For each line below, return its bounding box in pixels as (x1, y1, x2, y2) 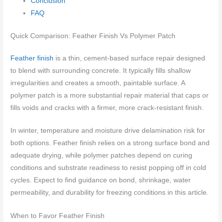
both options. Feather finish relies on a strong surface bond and (10, 139, 210, 147)
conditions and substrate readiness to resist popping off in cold (10, 164, 207, 172)
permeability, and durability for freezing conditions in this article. (10, 189, 209, 197)
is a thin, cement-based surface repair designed (54, 54, 206, 62)
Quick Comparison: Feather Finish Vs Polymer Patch (10, 32, 176, 40)
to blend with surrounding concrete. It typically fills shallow (10, 66, 191, 74)
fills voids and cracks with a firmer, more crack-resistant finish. (10, 104, 204, 111)
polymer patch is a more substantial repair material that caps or (10, 91, 209, 99)
